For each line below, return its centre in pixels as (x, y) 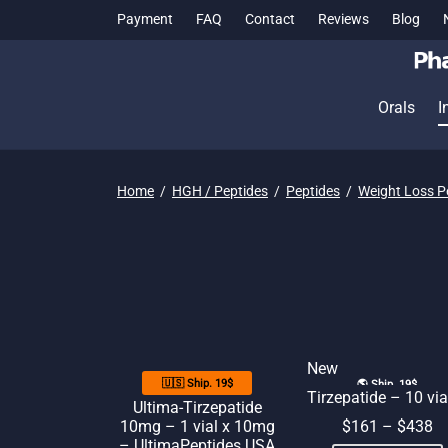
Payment (145, 19)
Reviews (343, 19)
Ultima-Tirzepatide (197, 408)
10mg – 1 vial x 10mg (197, 427)
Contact (270, 19)
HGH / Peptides (220, 190)
